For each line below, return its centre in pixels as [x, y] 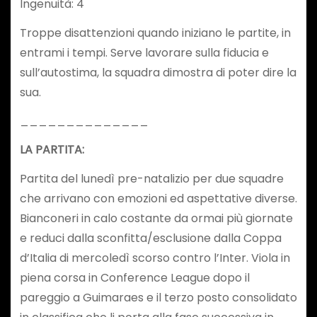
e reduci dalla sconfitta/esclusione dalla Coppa [150, 238]
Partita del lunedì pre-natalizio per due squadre [151, 179]
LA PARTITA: [52, 150]
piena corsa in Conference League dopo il [134, 278]
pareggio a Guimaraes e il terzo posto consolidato [158, 298]
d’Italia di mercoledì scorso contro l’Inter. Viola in [155, 258]
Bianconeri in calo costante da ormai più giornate [156, 219]
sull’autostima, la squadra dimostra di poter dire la [158, 72]
